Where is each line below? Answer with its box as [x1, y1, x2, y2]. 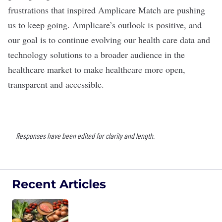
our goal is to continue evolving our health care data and [8, 34, 210, 46]
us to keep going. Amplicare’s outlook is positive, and [8, 19, 202, 31]
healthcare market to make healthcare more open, [8, 63, 185, 76]
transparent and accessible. [8, 78, 104, 91]
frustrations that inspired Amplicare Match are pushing [8, 4, 205, 16]
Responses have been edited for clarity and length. [16, 131, 155, 141]
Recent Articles [12, 177, 106, 192]
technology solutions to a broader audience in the [8, 49, 185, 61]
